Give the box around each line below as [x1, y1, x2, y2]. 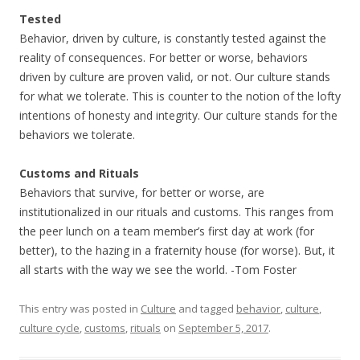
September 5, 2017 [178, 321, 268, 335]
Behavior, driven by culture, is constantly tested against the [19, 31, 326, 46]
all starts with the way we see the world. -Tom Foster [19, 262, 297, 277]
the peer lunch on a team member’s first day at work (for [19, 223, 314, 239]
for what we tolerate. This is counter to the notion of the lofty [19, 88, 341, 104]
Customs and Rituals [19, 166, 139, 181]
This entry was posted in [19, 301, 141, 316]
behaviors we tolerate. [19, 127, 135, 142]
